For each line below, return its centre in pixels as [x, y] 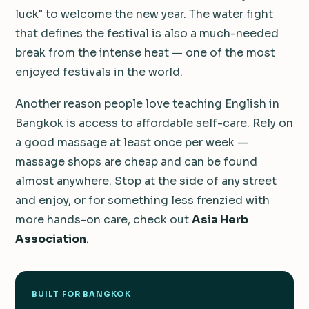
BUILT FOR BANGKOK [81, 294]
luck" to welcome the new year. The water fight [144, 14]
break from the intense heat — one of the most [145, 53]
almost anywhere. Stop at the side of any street [146, 181]
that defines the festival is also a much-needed [147, 34]
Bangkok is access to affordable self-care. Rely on [154, 123]
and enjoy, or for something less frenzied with [142, 201]
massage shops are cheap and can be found [136, 162]
